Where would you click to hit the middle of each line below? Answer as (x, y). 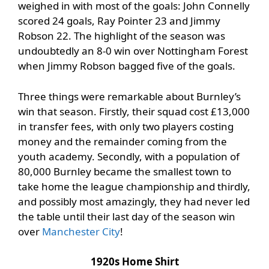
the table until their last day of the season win (127, 216)
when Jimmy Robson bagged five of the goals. (127, 66)
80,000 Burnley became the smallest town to (125, 171)
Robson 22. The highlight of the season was (122, 36)
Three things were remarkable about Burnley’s (129, 96)
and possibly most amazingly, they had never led (134, 201)
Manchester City (81, 231)
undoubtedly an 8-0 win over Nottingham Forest (133, 51)
